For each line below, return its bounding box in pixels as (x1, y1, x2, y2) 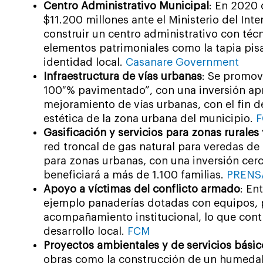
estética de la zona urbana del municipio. (43, 113, 256, 124)
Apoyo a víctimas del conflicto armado (43, 184, 240, 195)
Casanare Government (126, 57, 239, 68)
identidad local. (43, 57, 126, 68)
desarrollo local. (43, 226, 127, 237)
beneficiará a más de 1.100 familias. (43, 170, 227, 181)
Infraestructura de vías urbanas (43, 71, 202, 82)
